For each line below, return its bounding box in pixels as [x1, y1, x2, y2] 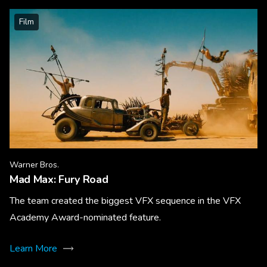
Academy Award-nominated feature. [10, 210, 161, 224]
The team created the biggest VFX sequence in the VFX [10, 194, 241, 207]
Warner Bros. [10, 159, 59, 170]
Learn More [10, 241, 57, 255]
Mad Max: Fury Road [10, 172, 108, 187]
